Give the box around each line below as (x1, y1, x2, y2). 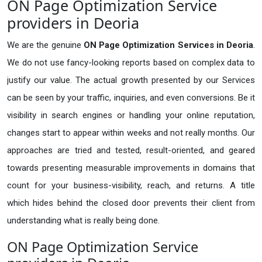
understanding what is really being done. (7, 215, 160, 226)
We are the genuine (7, 40, 84, 51)
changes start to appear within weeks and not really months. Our (7, 127, 255, 139)
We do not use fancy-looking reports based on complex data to (7, 57, 255, 68)
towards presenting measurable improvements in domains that (7, 163, 255, 174)
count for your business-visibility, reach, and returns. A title (7, 180, 255, 191)
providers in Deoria (7, 13, 139, 33)
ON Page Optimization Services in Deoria (83, 40, 254, 51)
